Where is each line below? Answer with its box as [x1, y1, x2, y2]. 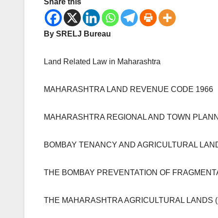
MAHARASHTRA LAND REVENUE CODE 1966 [44, 85, 213, 93]
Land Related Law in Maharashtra [44, 57, 161, 66]
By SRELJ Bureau [44, 29, 111, 38]
